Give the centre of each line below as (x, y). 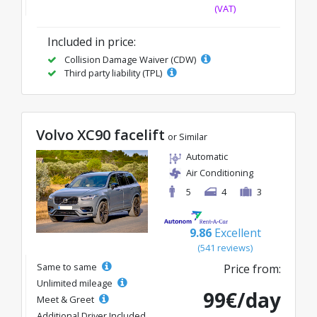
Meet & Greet (67, 299)
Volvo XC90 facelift (100, 135)
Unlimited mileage (76, 283)
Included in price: (92, 42)
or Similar (188, 137)
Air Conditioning (220, 173)
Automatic (207, 156)
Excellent (237, 233)
